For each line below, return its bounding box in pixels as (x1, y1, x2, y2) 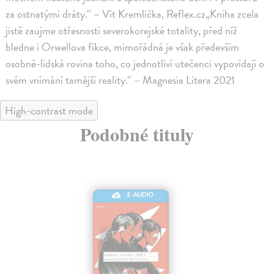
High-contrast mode (5, 102, 93, 119)
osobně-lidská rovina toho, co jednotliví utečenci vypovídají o (6, 55, 265, 72)
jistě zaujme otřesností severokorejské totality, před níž (6, 22, 238, 39)
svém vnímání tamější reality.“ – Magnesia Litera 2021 (6, 72, 235, 89)
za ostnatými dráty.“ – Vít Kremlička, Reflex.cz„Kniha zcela (6, 6, 259, 23)
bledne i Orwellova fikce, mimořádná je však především (6, 39, 240, 56)
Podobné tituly (80, 120, 194, 148)
